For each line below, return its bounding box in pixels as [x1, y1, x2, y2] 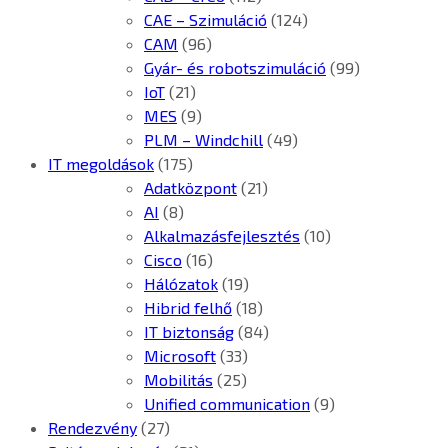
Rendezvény [48, 418, 137, 438]
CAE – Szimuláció [144, 10, 267, 30]
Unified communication [144, 394, 310, 414]
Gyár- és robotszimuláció [144, 58, 326, 78]
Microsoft [144, 346, 216, 366]
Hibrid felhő [144, 298, 232, 318]
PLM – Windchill [144, 130, 263, 150]
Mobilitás [144, 370, 213, 390]
